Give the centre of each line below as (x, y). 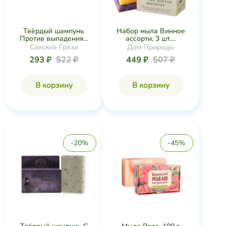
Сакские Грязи (54, 47)
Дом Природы (151, 47)
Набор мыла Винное (151, 31)
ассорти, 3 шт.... (151, 39)
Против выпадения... (54, 39)
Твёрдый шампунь (54, 31)
